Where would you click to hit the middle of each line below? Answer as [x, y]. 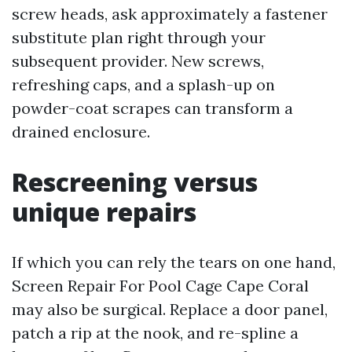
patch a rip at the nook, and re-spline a [155, 333]
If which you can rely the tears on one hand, [174, 262]
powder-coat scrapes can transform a [152, 108]
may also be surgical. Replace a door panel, [170, 309]
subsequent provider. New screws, [138, 61]
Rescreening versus [135, 182]
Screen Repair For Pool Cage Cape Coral [160, 286]
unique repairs [104, 212]
